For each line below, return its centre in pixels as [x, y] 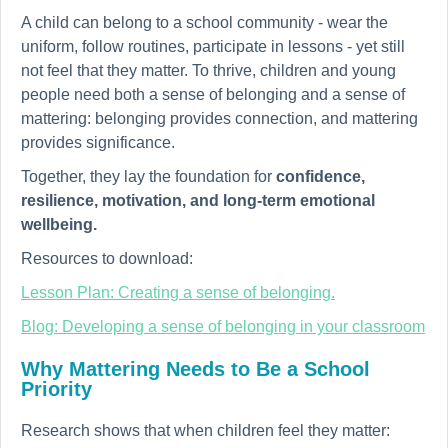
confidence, [320, 177]
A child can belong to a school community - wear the [204, 23]
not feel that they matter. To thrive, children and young [208, 71]
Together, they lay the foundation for [148, 177]
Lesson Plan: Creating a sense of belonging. [178, 293]
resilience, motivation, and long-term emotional [198, 201]
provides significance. [98, 143]
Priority [56, 389]
